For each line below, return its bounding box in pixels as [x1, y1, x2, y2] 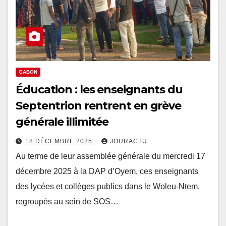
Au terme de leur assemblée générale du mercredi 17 [16, 151, 205, 160]
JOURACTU [110, 137, 147, 145]
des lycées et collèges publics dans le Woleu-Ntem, [16, 182, 200, 191]
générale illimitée [16, 115, 109, 129]
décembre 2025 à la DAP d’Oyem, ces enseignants [16, 166, 198, 176]
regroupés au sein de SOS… [16, 197, 119, 206]
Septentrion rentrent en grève [16, 98, 182, 112]
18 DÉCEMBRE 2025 [25, 137, 94, 145]
